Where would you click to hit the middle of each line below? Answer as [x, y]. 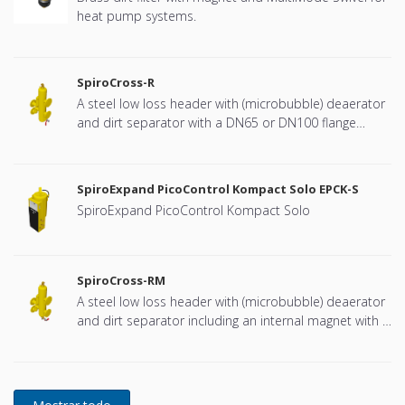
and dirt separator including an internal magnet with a [233, 321]
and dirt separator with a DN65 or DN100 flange [217, 123]
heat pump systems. [137, 16]
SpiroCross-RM [121, 281]
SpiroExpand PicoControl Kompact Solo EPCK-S [218, 189]
